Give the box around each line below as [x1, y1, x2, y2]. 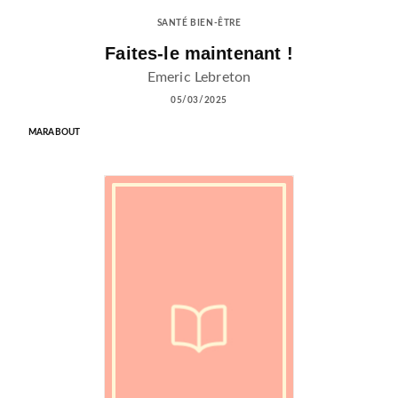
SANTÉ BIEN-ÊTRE [156, 18, 242, 28]
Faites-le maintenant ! [105, 43, 293, 63]
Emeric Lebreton [147, 70, 251, 85]
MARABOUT [28, 128, 81, 138]
